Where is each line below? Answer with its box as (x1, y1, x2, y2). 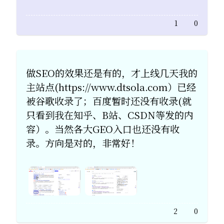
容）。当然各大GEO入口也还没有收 (26, 121, 180, 135)
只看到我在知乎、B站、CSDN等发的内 (26, 107, 194, 121)
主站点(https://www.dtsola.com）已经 (26, 79, 196, 93)
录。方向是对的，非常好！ (26, 135, 140, 149)
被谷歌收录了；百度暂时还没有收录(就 (26, 93, 192, 107)
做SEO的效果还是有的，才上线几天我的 (26, 65, 198, 79)
